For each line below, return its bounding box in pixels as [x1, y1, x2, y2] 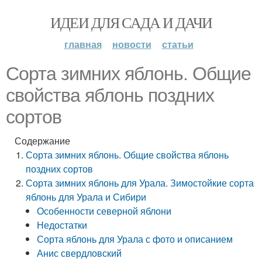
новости [112, 37, 151, 51]
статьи [161, 37, 194, 51]
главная [64, 37, 102, 51]
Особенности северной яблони [37, 204, 172, 218]
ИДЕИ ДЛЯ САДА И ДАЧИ [50, 12, 212, 32]
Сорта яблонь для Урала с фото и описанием [37, 232, 233, 246]
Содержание [15, 134, 70, 147]
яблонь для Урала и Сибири [26, 190, 147, 204]
